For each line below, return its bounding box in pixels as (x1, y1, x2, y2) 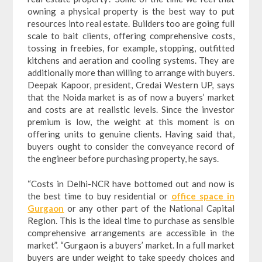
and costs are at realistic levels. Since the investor (27, 104, 235, 115)
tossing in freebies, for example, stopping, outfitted (27, 42, 235, 53)
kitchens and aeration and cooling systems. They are (27, 54, 235, 65)
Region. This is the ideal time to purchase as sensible (27, 215, 235, 226)
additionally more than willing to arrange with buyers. (27, 67, 235, 78)
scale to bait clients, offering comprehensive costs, (27, 30, 235, 41)
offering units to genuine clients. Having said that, (27, 128, 235, 139)
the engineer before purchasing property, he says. (27, 153, 219, 164)
